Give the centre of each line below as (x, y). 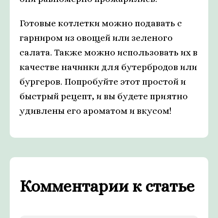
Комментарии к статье (107, 186)
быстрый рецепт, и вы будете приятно (104, 96)
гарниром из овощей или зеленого (96, 38)
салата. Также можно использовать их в (109, 53)
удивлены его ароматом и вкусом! (95, 111)
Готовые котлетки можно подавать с (101, 23)
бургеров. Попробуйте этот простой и (103, 82)
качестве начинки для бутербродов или (108, 67)
